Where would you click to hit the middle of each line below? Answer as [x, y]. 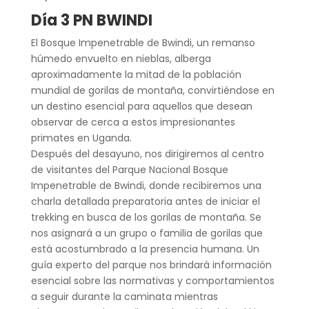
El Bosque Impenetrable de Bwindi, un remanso [143, 42]
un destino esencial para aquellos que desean [141, 106]
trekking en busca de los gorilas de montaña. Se [146, 217]
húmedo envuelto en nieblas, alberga [121, 58]
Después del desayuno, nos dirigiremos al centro [147, 153]
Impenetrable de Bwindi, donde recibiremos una [146, 185]
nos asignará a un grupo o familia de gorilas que [147, 233]
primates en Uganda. [81, 138]
